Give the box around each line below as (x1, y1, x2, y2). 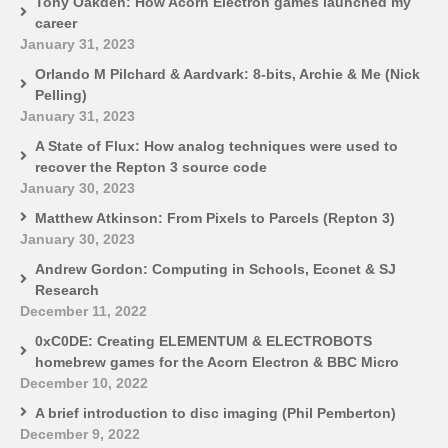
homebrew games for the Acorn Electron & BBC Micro (35, 353, 399, 370)
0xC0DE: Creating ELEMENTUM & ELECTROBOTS (35, 332, 372, 349)
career (35, 14, 77, 31)
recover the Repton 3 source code (35, 158, 267, 175)
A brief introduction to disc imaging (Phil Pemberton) (35, 404, 396, 421)
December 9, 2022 (20, 425, 140, 442)
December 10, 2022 (20, 374, 148, 391)
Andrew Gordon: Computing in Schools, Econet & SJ (35, 260, 396, 277)
